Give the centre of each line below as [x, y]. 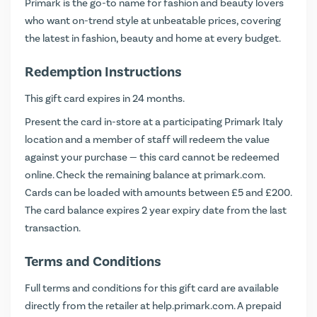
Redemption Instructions [103, 72]
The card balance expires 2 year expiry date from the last [156, 210]
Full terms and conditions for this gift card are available [152, 288]
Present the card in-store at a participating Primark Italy [154, 122]
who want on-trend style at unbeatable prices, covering [153, 21]
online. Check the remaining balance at [114, 175]
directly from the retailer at [88, 306]
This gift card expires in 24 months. [105, 98]
